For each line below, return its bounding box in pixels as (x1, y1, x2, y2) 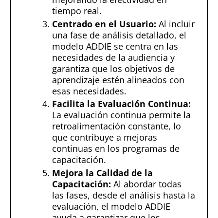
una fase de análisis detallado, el (52, 29, 186, 41)
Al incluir (156, 18, 195, 30)
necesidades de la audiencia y (52, 51, 175, 63)
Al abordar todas (111, 178, 182, 190)
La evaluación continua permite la (52, 109, 191, 121)
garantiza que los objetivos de (52, 62, 175, 74)
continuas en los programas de (52, 143, 180, 155)
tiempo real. (52, 4, 102, 17)
